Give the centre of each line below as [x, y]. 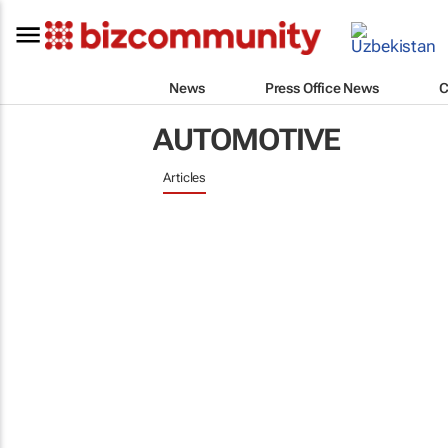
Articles [185, 177]
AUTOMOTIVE [246, 139]
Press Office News [321, 87]
